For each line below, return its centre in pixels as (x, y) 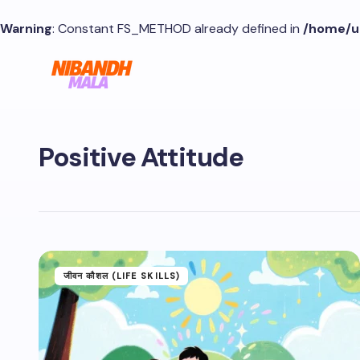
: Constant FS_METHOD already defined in (178, 29)
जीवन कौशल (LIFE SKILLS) (122, 276)
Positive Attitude (141, 157)
